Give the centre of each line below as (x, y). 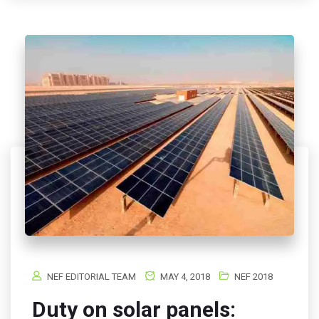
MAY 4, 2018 (184, 277)
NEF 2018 (253, 277)
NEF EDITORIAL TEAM (91, 277)
